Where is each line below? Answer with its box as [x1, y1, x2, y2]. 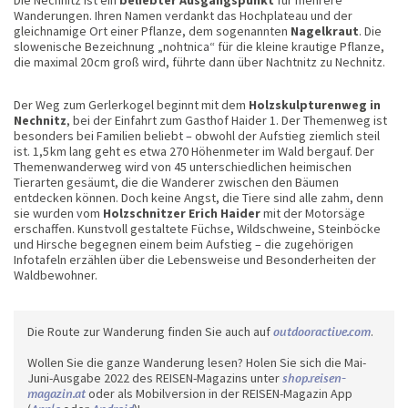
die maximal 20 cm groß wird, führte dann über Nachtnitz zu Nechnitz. [14, 53, 388, 70]
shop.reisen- [282, 369, 346, 386]
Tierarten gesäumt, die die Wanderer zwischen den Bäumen [14, 173, 339, 190]
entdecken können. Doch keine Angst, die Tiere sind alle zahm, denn [14, 189, 383, 206]
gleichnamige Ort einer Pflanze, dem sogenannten [14, 22, 291, 39]
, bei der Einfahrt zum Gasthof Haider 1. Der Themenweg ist [66, 111, 387, 128]
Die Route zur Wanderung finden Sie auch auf [27, 322, 273, 340]
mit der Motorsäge [263, 204, 365, 221]
